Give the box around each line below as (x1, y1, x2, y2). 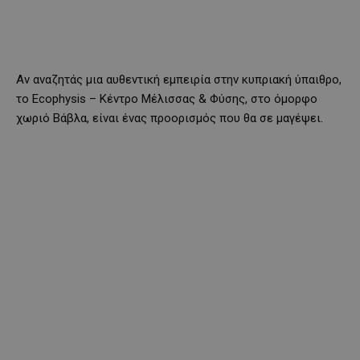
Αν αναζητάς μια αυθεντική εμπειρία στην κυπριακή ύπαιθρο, (16, 72, 342, 87)
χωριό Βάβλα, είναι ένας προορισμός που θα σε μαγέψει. (16, 110, 323, 125)
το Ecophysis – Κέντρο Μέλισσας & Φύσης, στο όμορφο (16, 91, 317, 106)
